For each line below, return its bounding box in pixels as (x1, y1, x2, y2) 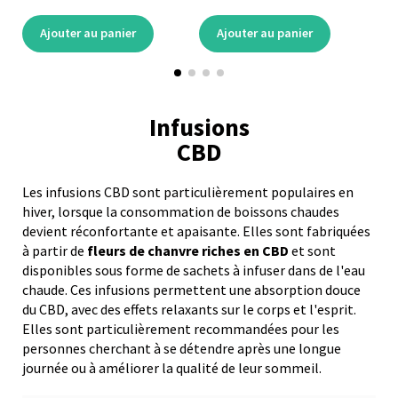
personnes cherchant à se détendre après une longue (22, 338, 341, 357)
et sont (289, 241, 336, 259)
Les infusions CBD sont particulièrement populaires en (22, 182, 354, 201)
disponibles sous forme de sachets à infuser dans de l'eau (22, 260, 365, 279)
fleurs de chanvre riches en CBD (84, 241, 289, 259)
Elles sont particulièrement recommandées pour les (22, 319, 339, 338)
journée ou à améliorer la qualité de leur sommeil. (22, 358, 322, 377)
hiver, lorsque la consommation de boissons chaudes (22, 202, 339, 220)
